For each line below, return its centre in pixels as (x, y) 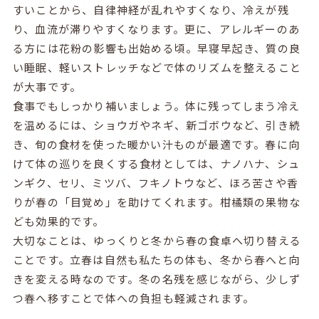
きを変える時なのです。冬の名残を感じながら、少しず (156, 278)
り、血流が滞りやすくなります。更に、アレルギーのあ (156, 28)
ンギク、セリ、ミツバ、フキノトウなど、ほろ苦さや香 (155, 182)
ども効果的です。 (58, 221)
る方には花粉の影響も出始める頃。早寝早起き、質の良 (156, 48)
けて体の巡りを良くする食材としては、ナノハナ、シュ (156, 163)
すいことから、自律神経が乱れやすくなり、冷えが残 (151, 9)
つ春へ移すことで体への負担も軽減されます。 (134, 298)
